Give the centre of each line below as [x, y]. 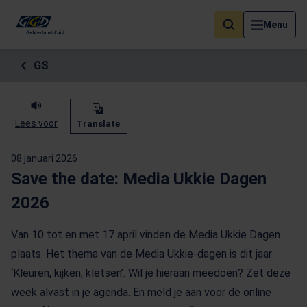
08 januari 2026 [44, 158]
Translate [98, 124]
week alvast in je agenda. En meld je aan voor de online [141, 292]
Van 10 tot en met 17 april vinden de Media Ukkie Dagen [146, 235]
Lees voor [36, 123]
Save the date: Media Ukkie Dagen [139, 179]
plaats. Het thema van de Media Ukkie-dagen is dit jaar [142, 254]
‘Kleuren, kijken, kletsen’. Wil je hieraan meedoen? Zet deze [151, 273]
